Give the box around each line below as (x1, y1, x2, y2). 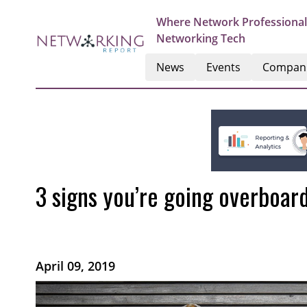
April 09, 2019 (36, 258, 115, 274)
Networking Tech (156, 31, 245, 46)
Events (206, 60, 241, 75)
